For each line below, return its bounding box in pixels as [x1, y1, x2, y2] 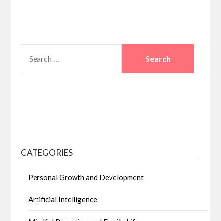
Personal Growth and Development [28, 173, 144, 182]
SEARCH [20, 45, 49, 54]
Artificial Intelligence [28, 195, 98, 204]
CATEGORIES [21, 147, 73, 158]
